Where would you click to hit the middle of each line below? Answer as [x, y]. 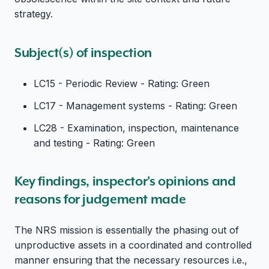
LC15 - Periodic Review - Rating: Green [122, 83]
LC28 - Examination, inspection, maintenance [136, 128]
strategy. [34, 14]
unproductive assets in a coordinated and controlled [133, 245]
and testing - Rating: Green [94, 143]
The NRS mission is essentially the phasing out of [127, 230]
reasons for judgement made [100, 199]
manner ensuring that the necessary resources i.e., [131, 260]
